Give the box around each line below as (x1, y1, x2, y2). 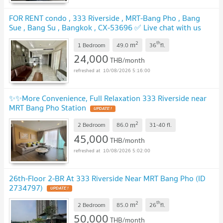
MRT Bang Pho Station (9, 101, 86, 114)
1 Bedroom (78, 40, 106, 50)
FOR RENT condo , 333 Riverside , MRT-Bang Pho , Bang (9, 11, 200, 25)
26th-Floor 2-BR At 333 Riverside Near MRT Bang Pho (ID (9, 171, 205, 185)
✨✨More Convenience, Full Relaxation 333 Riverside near (9, 92, 207, 105)
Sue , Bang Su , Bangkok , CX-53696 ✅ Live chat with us (9, 21, 201, 34)
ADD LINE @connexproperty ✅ (9, 30, 115, 44)
